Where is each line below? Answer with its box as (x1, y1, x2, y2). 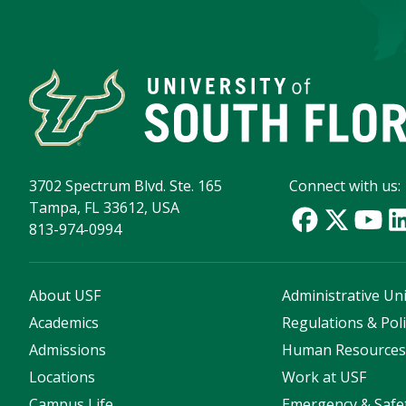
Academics (29, 312, 99, 333)
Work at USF (282, 366, 367, 387)
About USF (29, 285, 101, 305)
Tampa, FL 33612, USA (29, 197, 179, 217)
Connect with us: (289, 175, 401, 196)
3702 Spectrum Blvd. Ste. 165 (29, 175, 222, 196)
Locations (29, 366, 95, 387)
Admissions (29, 339, 106, 360)
